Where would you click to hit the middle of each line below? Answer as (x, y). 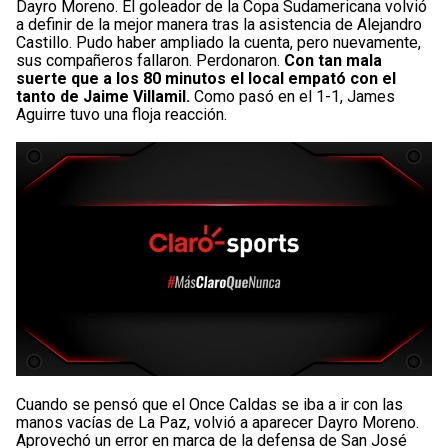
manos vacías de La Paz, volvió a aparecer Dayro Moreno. (217, 422)
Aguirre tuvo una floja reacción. (121, 114)
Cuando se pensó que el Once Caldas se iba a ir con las (209, 404)
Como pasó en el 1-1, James (294, 96)
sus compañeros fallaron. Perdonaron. (150, 60)
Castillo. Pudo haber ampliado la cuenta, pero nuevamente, (218, 42)
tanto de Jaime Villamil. (105, 96)
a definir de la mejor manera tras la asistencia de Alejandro (219, 24)
